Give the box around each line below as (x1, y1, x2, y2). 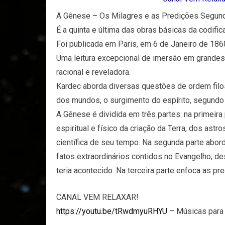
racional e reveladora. (56, 67, 131, 77)
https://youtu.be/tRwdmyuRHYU (56, 206, 167, 216)
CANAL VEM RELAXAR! (56, 192, 139, 202)
